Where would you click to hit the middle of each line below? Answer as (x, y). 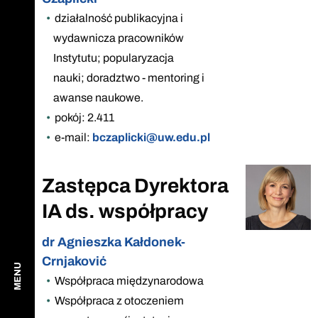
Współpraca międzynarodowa (129, 280)
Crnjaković (74, 261)
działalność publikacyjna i (119, 18)
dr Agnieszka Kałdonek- (114, 242)
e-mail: (73, 137)
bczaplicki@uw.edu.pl (151, 137)
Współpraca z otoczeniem (119, 300)
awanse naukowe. (98, 97)
